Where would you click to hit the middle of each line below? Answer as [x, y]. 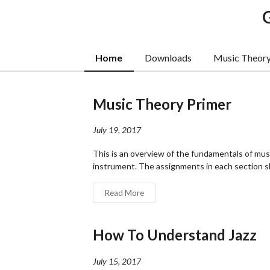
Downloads [168, 57]
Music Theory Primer [162, 104]
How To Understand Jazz [175, 235]
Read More [124, 193]
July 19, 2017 [117, 130]
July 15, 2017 [117, 261]
